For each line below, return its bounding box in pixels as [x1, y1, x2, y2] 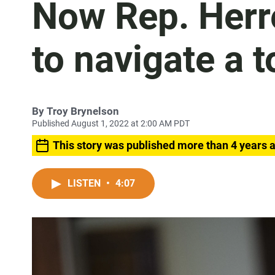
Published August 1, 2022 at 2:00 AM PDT [32, 118, 190, 128]
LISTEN [68, 177, 103, 189]
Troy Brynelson [47, 105, 119, 117]
